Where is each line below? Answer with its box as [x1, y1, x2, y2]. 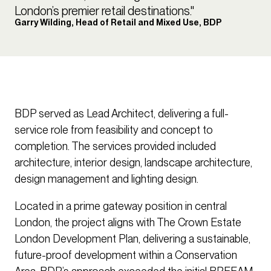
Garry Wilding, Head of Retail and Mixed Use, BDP [15, 18, 221, 28]
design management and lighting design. [15, 172, 198, 186]
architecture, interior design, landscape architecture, [15, 156, 252, 169]
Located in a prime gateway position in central [15, 200, 227, 213]
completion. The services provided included [15, 140, 216, 153]
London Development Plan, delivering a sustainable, [15, 232, 250, 246]
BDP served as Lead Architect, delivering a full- [15, 107, 229, 120]
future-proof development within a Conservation [15, 249, 237, 262]
